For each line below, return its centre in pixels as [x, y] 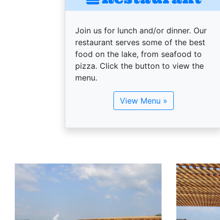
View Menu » [143, 101]
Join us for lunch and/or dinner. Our [141, 30]
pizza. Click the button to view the [139, 66]
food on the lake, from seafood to [138, 54]
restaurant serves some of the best [140, 42]
